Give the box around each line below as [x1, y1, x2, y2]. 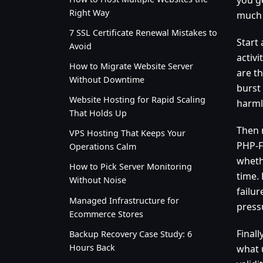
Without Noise [69, 174, 126, 186]
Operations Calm [69, 141, 136, 153]
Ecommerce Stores [69, 208, 143, 220]
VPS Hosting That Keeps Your [69, 127, 186, 139]
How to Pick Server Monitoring [69, 161, 192, 173]
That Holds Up [69, 107, 127, 119]
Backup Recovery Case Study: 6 [69, 228, 192, 240]
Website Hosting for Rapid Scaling [69, 94, 205, 106]
